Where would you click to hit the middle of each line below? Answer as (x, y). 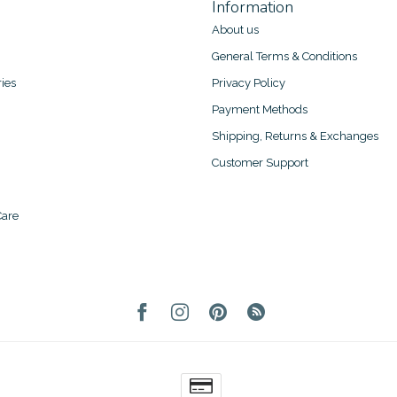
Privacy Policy (249, 82)
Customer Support (260, 162)
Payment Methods (260, 109)
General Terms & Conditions (284, 56)
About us (235, 29)
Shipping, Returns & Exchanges (295, 136)
